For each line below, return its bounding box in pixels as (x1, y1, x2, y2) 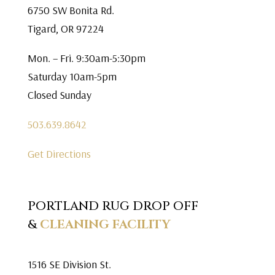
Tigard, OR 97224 (27, 21, 104, 36)
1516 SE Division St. (27, 257, 111, 271)
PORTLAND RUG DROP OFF (27, 198, 198, 214)
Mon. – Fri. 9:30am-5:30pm (27, 51, 145, 65)
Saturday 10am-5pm (27, 69, 117, 83)
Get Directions (27, 147, 91, 161)
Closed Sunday (27, 88, 91, 102)
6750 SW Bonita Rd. (27, 3, 114, 17)
